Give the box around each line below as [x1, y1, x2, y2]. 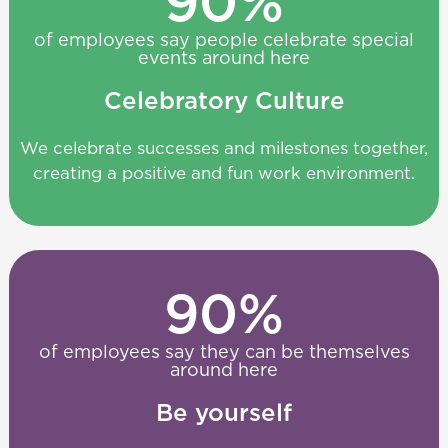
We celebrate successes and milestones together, [20, 139, 428, 157]
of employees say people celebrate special [34, 31, 414, 50]
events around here [138, 49, 310, 68]
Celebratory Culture [103, 89, 345, 114]
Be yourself [156, 402, 292, 427]
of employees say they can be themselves [38, 344, 410, 363]
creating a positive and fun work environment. [33, 164, 415, 182]
